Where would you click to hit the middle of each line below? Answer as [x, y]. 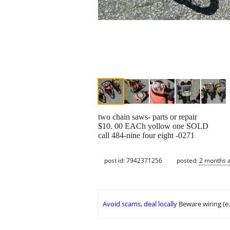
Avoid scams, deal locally [140, 204]
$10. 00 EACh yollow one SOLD [153, 126]
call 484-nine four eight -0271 [146, 136]
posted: [188, 160]
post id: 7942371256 [133, 160]
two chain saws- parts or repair [148, 117]
